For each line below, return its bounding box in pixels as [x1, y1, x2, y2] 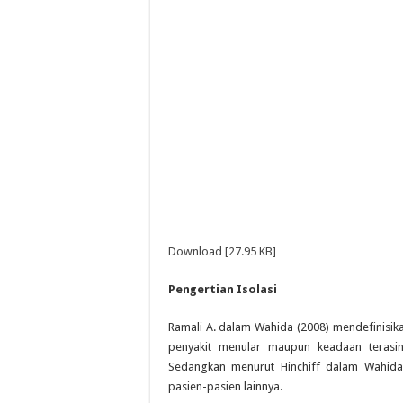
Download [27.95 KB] [168, 245, 276, 258]
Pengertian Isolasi [168, 282, 277, 296]
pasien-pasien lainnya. [168, 380, 282, 393]
